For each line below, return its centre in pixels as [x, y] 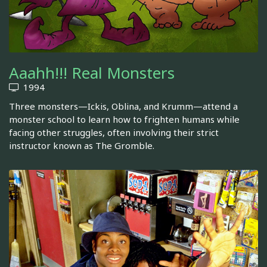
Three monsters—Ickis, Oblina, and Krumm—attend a [123, 106]
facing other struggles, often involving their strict [114, 132]
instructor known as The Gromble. [82, 145]
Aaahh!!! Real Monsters [92, 72]
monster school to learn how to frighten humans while [124, 119]
